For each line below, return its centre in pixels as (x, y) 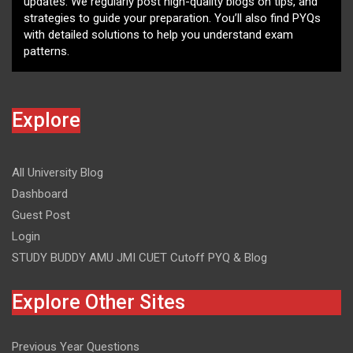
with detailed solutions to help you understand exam (158, 34)
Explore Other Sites (98, 302)
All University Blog (58, 172)
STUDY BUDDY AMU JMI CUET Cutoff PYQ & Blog (139, 257)
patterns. (46, 51)
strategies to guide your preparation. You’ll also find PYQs (172, 18)
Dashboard (40, 193)
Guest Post (41, 215)
